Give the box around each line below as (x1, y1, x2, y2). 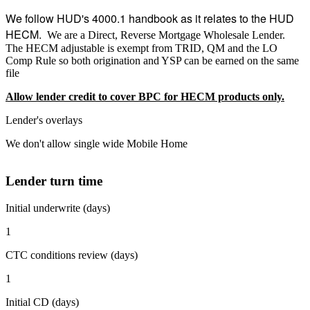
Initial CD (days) (6, 295, 79, 308)
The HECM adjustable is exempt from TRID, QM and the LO (6, 42, 277, 54)
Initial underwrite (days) (6, 201, 110, 214)
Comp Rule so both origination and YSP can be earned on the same (6, 54, 299, 66)
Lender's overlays (6, 113, 82, 126)
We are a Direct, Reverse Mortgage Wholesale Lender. (47, 28, 288, 41)
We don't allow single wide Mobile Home (6, 137, 188, 149)
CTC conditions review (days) (6, 248, 138, 261)
